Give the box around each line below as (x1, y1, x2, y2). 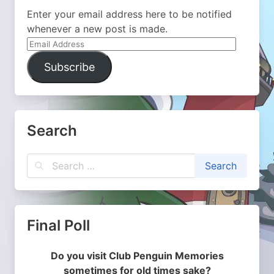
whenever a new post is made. (27, 23, 168, 35)
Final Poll (27, 217, 90, 234)
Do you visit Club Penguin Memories (50, 250, 224, 262)
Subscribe (43, 61, 95, 73)
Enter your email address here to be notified (27, 8, 232, 20)
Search (27, 122, 77, 139)
